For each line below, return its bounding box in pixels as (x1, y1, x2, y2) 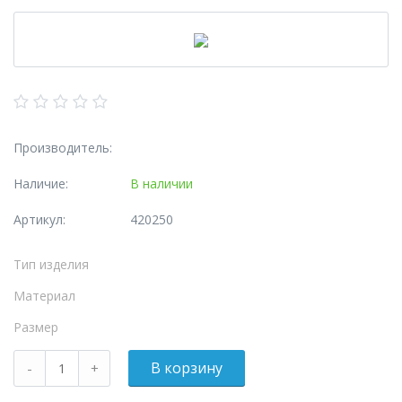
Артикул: (13, 211, 66, 228)
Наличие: (13, 175, 68, 192)
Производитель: (13, 139, 112, 156)
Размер (13, 319, 58, 336)
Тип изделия (13, 256, 89, 273)
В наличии (130, 175, 193, 192)
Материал (13, 287, 75, 304)
